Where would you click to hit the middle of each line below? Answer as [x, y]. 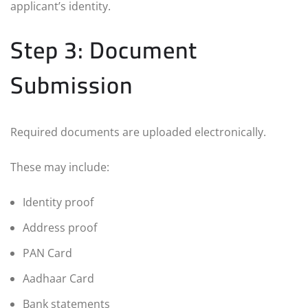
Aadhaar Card [58, 278]
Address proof [60, 227]
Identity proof [58, 202]
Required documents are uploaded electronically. [138, 132]
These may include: [60, 167]
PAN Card [47, 253]
